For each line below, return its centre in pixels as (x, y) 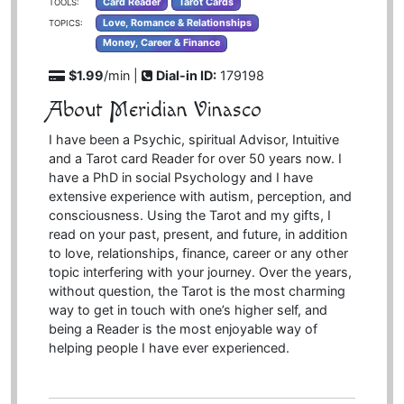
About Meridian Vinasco (155, 110)
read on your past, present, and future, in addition (197, 234)
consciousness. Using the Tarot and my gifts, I (189, 216)
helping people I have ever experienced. (169, 348)
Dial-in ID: (186, 75)
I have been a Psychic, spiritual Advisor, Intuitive (193, 140)
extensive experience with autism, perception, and (200, 197)
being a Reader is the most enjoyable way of (183, 329)
